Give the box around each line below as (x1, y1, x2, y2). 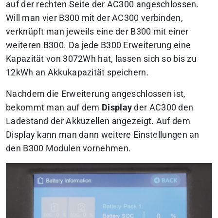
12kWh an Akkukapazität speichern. (6, 67, 149, 77)
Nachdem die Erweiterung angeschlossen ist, (6, 89, 186, 99)
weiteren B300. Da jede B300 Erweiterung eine (6, 40, 191, 50)
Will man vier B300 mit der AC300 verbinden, (6, 13, 183, 23)
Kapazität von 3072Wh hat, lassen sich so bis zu (6, 54, 197, 64)
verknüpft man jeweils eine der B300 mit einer (6, 26, 189, 36)
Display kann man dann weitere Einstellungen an (6, 129, 200, 140)
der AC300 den (132, 102, 194, 112)
